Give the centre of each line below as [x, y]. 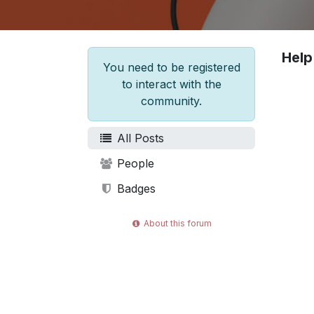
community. [171, 101]
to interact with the [171, 84]
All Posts [138, 138]
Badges [134, 189]
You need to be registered [171, 67]
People [134, 163]
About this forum [177, 223]
